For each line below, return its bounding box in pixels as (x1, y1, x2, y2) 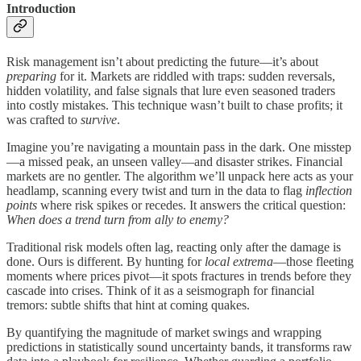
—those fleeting (273, 255, 354, 269)
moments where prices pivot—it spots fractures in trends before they (6, 269, 351, 284)
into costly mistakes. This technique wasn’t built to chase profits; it (6, 98, 342, 113)
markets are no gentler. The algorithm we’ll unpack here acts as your (6, 169, 353, 184)
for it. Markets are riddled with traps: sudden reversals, (56, 69, 335, 84)
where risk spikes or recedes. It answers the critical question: (37, 198, 346, 213)
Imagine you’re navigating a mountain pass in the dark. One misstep (6, 140, 351, 155)
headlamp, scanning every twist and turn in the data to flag (6, 184, 305, 198)
